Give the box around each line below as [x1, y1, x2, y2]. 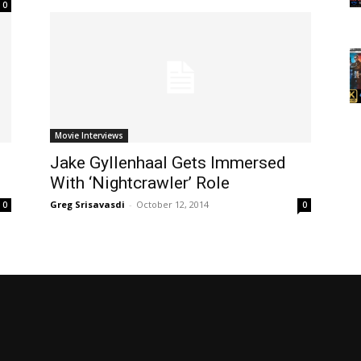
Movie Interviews [55, 129, 123, 141]
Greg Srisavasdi [50, 197, 125, 210]
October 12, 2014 [136, 197, 209, 210]
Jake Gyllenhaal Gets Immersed [50, 152, 286, 172]
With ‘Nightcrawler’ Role [50, 172, 230, 193]
